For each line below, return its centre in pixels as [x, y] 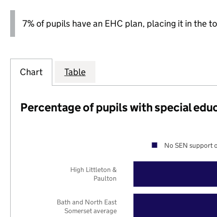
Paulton [105, 178]
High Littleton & [94, 170]
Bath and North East [87, 202]
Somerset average [91, 211]
